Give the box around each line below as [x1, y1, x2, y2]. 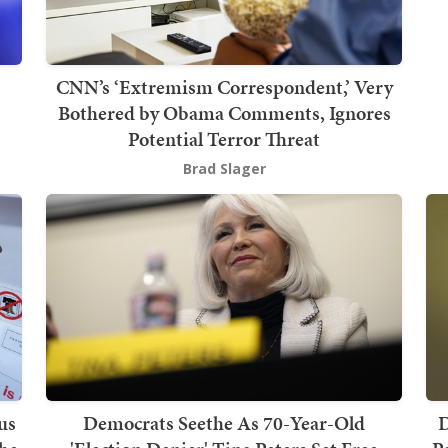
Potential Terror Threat [128, 125, 320, 154]
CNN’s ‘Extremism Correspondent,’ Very [55, 73, 393, 102]
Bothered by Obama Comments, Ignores [57, 99, 391, 128]
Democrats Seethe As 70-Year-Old [83, 408, 365, 437]
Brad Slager [182, 159, 266, 179]
